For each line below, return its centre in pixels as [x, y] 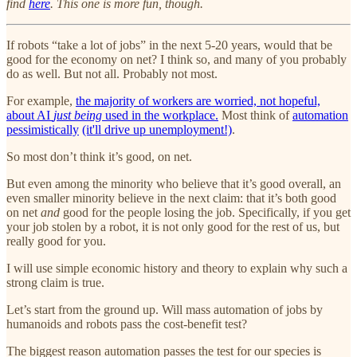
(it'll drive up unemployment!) [157, 129]
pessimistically [43, 129]
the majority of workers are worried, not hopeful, [198, 100]
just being [79, 115]
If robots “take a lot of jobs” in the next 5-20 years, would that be [169, 45]
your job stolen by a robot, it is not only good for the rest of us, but [173, 226]
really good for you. [56, 241]
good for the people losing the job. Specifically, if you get [207, 212]
